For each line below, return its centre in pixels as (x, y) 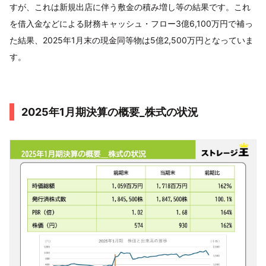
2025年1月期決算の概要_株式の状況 (110, 112)
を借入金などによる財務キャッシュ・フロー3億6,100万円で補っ (131, 23)
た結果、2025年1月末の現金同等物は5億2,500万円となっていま (132, 40)
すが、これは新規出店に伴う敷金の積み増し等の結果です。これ (130, 7)
